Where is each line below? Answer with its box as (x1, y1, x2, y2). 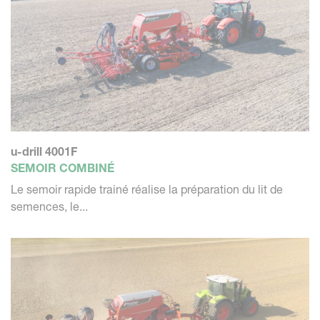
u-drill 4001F (11, 144, 77, 159)
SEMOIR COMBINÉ (11, 160, 114, 175)
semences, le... (11, 199, 88, 214)
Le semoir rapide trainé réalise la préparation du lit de (11, 181, 283, 196)
